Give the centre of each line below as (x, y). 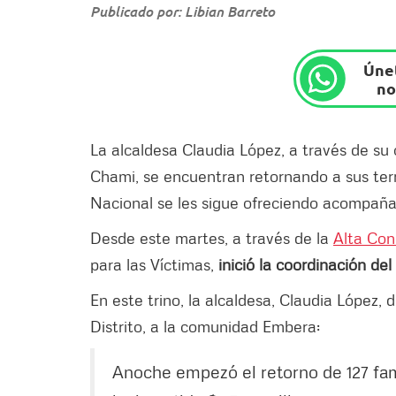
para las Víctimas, (154, 264)
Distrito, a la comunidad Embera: (205, 326)
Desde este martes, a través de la (212, 237)
